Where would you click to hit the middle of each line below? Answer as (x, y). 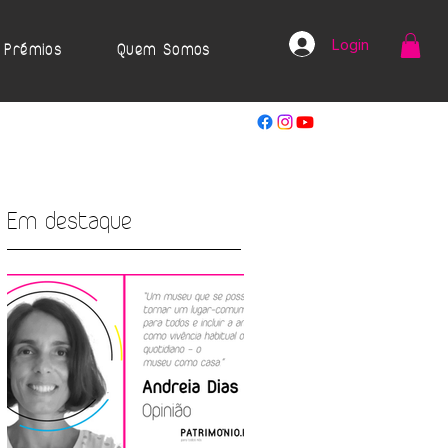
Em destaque (69, 222)
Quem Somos (163, 51)
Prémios (33, 51)
